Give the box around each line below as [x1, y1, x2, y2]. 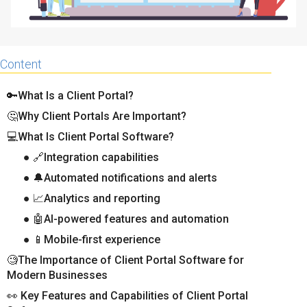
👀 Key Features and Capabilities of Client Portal [7, 288, 248, 302]
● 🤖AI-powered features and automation [23, 212, 229, 225]
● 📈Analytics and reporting [23, 191, 160, 205]
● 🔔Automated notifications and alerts [23, 171, 217, 184]
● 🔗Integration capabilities [23, 150, 159, 164]
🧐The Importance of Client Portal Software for [7, 253, 244, 267]
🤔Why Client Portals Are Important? [7, 109, 186, 123]
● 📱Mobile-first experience [23, 232, 160, 246]
